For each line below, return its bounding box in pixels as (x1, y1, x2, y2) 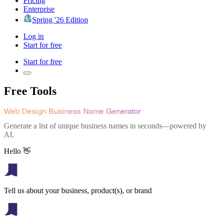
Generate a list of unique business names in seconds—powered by (4, 122, 206, 130)
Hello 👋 (4, 147, 31, 156)
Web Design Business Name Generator (4, 107, 141, 115)
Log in (23, 32, 44, 40)
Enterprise (23, 4, 54, 13)
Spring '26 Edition (32, 15, 88, 24)
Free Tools (4, 84, 56, 97)
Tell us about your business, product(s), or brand (4, 186, 152, 195)
